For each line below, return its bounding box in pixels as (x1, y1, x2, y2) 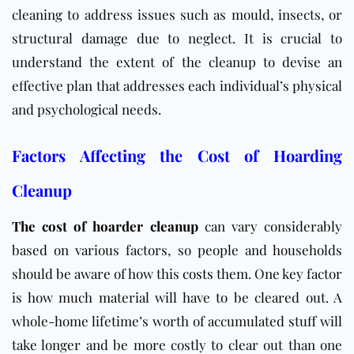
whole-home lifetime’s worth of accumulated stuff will (12, 312, 342, 330)
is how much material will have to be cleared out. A (12, 288, 342, 307)
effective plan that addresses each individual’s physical (12, 77, 342, 95)
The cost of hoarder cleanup (12, 217, 198, 235)
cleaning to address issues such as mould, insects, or (12, 6, 342, 24)
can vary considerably (198, 217, 343, 235)
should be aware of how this (12, 265, 183, 283)
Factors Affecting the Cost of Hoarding (12, 145, 342, 167)
